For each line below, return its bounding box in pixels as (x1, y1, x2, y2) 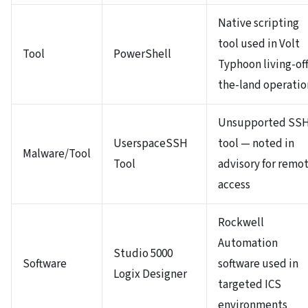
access (218, 176, 250, 193)
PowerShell (113, 45, 171, 63)
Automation (218, 234, 278, 252)
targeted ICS (218, 276, 281, 293)
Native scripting (218, 14, 299, 32)
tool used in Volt (218, 35, 300, 52)
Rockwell (218, 214, 264, 231)
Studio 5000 (113, 245, 173, 262)
